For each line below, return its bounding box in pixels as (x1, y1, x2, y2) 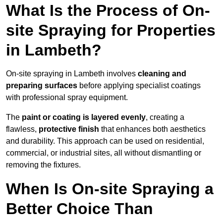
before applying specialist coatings (77, 81, 201, 90)
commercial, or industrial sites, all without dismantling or (6, 149, 201, 158)
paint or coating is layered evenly (22, 113, 146, 122)
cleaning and (138, 69, 186, 78)
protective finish (39, 125, 99, 134)
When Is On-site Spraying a (6, 180, 214, 198)
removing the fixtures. (6, 161, 81, 169)
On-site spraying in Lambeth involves (6, 69, 138, 78)
